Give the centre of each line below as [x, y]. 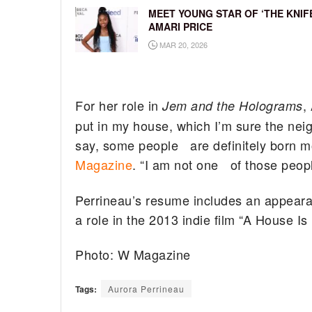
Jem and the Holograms [233, 106]
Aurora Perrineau [146, 288]
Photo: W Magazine [133, 255]
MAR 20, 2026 [182, 45]
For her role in [119, 106]
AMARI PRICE [180, 27]
